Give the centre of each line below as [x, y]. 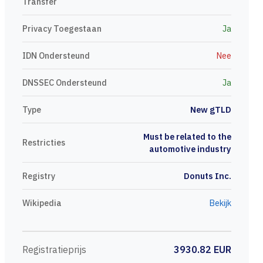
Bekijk [219, 203]
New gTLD [211, 109]
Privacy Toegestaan [62, 28]
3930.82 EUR [203, 249]
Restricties [44, 142]
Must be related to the [187, 136]
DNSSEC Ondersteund [65, 82]
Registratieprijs [54, 249]
